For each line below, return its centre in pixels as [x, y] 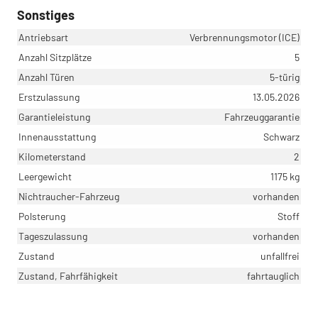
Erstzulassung [49, 97]
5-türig [285, 77]
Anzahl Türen [46, 77]
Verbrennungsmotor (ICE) [245, 37]
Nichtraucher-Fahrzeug [69, 196]
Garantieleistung [54, 116]
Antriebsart [43, 37]
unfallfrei [280, 256]
